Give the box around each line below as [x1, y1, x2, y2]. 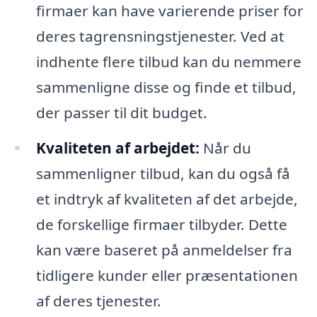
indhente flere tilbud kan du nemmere [35, 51, 301, 71]
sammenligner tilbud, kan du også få [35, 163, 290, 183]
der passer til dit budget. [35, 102, 207, 122]
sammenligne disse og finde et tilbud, [35, 76, 296, 97]
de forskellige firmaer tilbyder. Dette [35, 214, 287, 234]
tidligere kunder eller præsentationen [35, 265, 298, 285]
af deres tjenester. [35, 290, 161, 311]
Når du [199, 137, 251, 158]
